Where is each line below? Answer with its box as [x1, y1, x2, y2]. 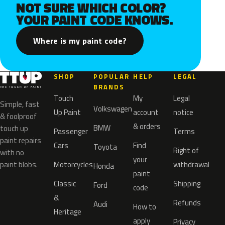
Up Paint [53, 106, 81, 118]
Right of [173, 145, 199, 156]
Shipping [173, 178, 200, 189]
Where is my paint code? [33, 35, 127, 47]
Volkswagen [93, 103, 133, 115]
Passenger [53, 126, 88, 137]
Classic [53, 178, 76, 189]
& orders [133, 121, 161, 132]
